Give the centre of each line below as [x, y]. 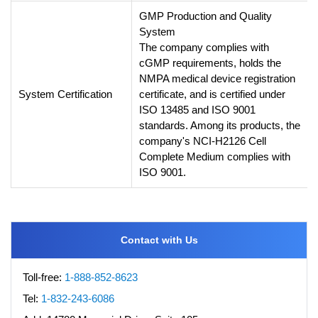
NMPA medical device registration [217, 78]
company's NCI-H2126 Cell [203, 141]
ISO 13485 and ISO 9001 [197, 109]
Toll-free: [44, 277]
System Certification [65, 94]
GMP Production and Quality [205, 16]
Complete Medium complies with [215, 156]
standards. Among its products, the [220, 125]
